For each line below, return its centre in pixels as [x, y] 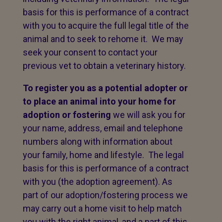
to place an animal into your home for [99, 101]
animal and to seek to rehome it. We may [103, 39]
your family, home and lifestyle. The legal [103, 155]
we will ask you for [148, 115]
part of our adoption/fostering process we [105, 195]
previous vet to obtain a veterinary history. [104, 66]
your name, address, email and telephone [103, 128]
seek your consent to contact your [90, 52]
